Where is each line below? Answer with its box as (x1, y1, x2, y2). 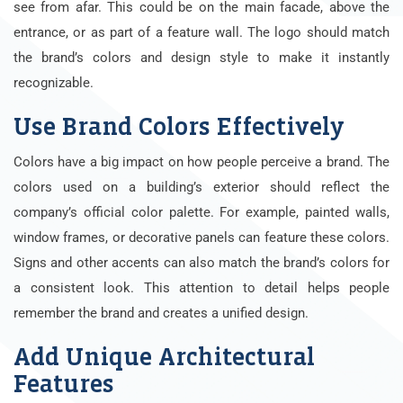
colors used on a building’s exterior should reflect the (13, 178, 390, 195)
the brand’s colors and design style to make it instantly (13, 49, 390, 66)
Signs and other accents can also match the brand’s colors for (13, 254, 390, 271)
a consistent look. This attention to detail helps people (13, 279, 390, 296)
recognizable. (13, 74, 94, 91)
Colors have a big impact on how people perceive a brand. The (13, 153, 390, 170)
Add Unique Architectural (13, 343, 315, 371)
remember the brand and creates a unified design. (13, 304, 309, 321)
